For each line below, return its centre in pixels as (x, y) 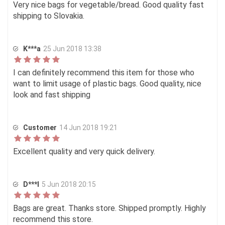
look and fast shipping (52, 95)
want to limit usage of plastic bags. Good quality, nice (107, 84)
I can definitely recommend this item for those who (104, 73)
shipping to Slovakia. (49, 16)
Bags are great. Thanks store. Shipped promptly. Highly (109, 208)
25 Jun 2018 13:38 (72, 49)
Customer (40, 128)
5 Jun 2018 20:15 (69, 185)
